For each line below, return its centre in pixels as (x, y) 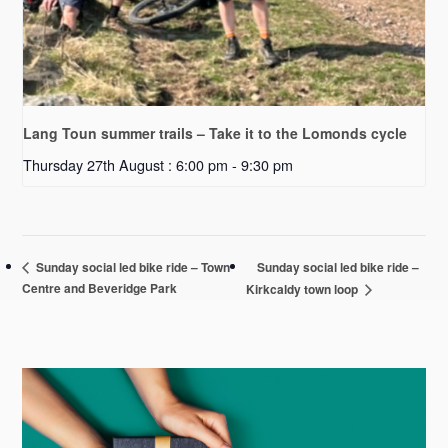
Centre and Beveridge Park (100, 288)
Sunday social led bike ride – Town (132, 267)
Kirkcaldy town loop (304, 289)
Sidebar (78, 422)
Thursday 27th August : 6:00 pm (126, 165)
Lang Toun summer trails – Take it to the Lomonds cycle (215, 133)
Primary (80, 386)
